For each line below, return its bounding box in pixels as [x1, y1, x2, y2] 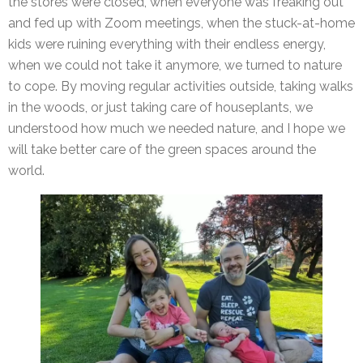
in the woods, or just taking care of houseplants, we [8, 99, 313, 115]
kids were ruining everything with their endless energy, [8, 36, 326, 52]
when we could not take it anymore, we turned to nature [8, 57, 342, 73]
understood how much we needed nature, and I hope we [8, 120, 345, 136]
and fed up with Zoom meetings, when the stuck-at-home [8, 15, 355, 31]
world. [8, 162, 45, 178]
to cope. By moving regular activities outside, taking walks [8, 78, 353, 94]
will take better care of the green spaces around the [8, 141, 316, 157]
